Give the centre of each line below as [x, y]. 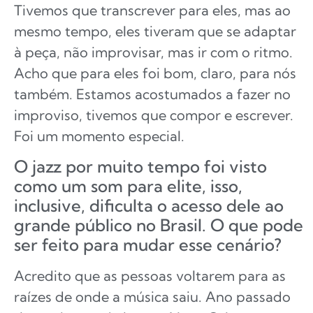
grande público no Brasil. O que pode [159, 225]
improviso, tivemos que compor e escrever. [154, 115]
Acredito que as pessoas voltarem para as [150, 276]
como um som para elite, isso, [128, 186]
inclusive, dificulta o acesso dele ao [149, 206]
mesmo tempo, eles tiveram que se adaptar [155, 31]
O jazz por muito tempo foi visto [140, 167]
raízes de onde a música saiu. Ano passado [152, 297]
